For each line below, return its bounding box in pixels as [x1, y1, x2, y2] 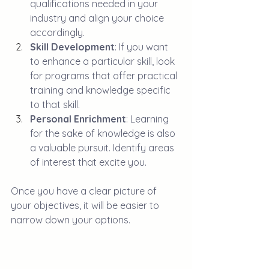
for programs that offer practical [30, 69, 180, 82]
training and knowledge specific [30, 83, 173, 96]
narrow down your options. [11, 213, 130, 226]
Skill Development [30, 40, 115, 53]
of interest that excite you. [30, 156, 147, 168]
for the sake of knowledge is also [30, 127, 178, 139]
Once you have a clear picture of [11, 184, 159, 197]
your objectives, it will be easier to [11, 199, 162, 211]
